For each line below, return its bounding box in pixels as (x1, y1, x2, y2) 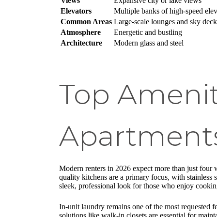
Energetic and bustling (114, 28, 182, 36)
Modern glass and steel (114, 38, 184, 47)
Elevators (61, 6, 92, 15)
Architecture (61, 38, 102, 47)
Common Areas (61, 17, 112, 26)
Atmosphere (61, 28, 101, 36)
